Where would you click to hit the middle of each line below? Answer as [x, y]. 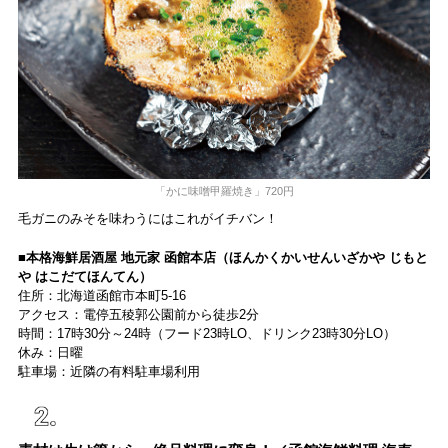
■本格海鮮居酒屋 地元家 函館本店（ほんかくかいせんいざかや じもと [222, 257]
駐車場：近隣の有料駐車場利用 [110, 371]
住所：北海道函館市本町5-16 [101, 295]
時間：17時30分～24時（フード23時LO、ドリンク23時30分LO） [206, 333]
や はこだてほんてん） [84, 276]
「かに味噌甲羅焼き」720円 [224, 190]
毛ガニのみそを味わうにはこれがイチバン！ [147, 218]
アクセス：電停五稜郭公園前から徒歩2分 [138, 314]
